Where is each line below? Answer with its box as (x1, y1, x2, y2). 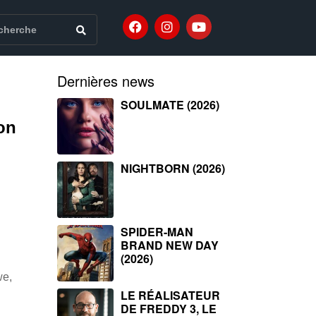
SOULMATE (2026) (121, 97, 219, 113)
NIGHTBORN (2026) (121, 160, 225, 176)
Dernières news (57, 71, 154, 91)
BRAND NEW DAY (121, 237, 219, 253)
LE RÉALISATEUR (121, 287, 220, 303)
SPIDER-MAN (121, 224, 193, 240)
